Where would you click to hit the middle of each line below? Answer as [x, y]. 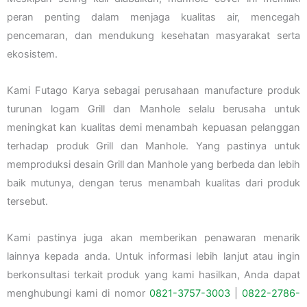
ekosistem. [32, 54]
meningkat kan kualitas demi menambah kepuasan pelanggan [153, 128]
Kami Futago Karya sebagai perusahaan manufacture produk [153, 91]
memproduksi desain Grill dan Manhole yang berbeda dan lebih [153, 165]
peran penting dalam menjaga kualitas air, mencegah [153, 17]
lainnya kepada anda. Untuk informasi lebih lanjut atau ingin [153, 256]
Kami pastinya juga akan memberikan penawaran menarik [153, 237]
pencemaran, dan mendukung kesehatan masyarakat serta [153, 36]
